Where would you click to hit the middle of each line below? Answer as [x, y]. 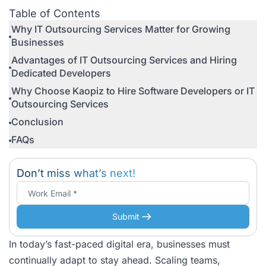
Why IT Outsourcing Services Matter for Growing [121, 29]
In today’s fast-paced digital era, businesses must [119, 244]
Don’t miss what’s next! [76, 173]
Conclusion [37, 122]
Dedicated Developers [61, 73]
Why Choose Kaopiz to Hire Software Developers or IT [133, 91]
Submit [126, 216]
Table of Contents [55, 13]
